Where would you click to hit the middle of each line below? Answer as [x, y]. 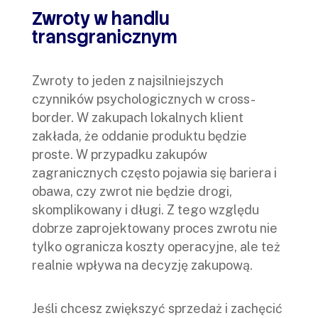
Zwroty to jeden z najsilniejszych [128, 81]
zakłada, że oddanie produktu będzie [139, 136]
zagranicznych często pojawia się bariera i [154, 173]
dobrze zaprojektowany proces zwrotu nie [155, 229]
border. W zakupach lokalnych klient [138, 118]
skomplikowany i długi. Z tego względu [146, 210]
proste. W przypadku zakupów [120, 155]
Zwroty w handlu [101, 19]
